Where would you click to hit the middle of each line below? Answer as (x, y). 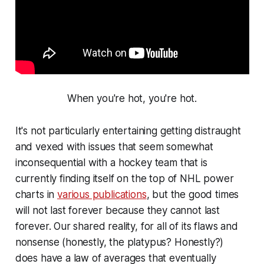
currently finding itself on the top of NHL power (124, 179)
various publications (102, 195)
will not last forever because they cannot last (117, 211)
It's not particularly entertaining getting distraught (128, 131)
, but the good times (193, 195)
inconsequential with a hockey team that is (111, 163)
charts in (36, 195)
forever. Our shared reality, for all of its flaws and (126, 227)
